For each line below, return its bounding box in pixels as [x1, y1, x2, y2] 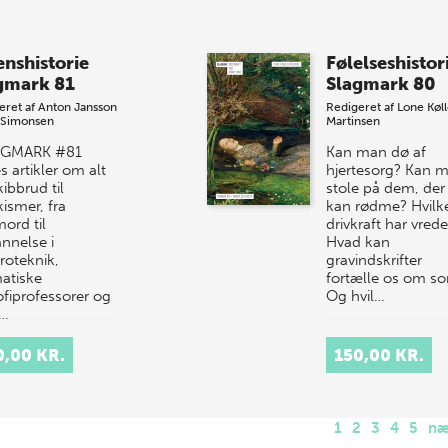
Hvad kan [325, 233, 390, 252]
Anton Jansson [37, 100, 117, 115]
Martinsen [325, 114, 380, 129]
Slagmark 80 [325, 73, 436, 96]
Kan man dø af [325, 143, 426, 162]
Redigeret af [325, 100, 397, 115]
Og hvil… [325, 287, 385, 306]
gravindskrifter [325, 251, 422, 270]
